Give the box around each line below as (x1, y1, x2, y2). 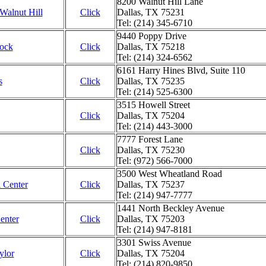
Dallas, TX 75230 (116, 145, 185, 155)
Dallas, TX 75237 (116, 179, 185, 189)
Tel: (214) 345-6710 (116, 18, 192, 28)
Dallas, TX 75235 (116, 76, 185, 86)
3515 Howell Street (116, 100, 190, 110)
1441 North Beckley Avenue (116, 203, 224, 213)
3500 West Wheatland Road (116, 169, 222, 179)
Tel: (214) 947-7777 (116, 190, 192, 200)
